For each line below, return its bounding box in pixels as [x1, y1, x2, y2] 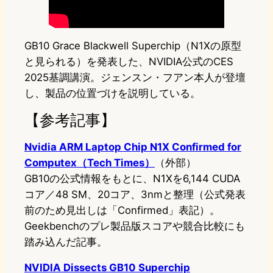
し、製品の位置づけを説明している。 [24, 87, 200, 100]
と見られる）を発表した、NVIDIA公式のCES [24, 55, 233, 68]
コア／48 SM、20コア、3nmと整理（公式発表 [24, 188, 246, 201]
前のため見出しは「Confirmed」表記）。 [24, 204, 220, 217]
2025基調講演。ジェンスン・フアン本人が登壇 [24, 71, 246, 84]
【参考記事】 [24, 110, 116, 130]
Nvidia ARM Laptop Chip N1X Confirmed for [24, 141, 241, 154]
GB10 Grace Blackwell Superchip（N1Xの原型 [24, 40, 241, 52]
